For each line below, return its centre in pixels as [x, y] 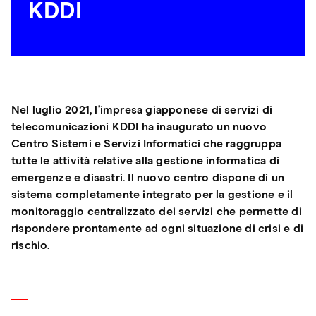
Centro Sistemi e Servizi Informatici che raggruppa [147, 144]
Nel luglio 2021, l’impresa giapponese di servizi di [142, 110]
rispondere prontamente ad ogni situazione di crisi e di [158, 229]
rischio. [31, 246]
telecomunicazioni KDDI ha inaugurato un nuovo [139, 127]
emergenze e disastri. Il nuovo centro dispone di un [148, 178]
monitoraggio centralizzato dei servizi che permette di [157, 212]
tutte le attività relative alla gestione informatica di [146, 161]
